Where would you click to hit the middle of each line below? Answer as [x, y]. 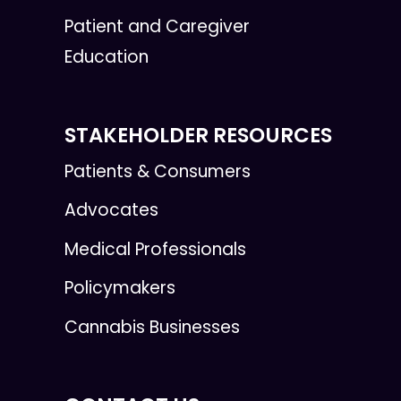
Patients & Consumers [158, 171]
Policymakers [120, 288]
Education [107, 57]
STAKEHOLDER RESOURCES [198, 136]
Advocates [111, 210]
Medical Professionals [155, 249]
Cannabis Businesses [152, 327]
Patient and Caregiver [157, 27]
